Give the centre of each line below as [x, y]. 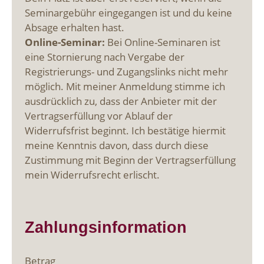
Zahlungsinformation [106, 227]
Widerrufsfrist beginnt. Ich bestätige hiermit [126, 130]
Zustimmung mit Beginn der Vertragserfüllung [131, 160]
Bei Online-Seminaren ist [163, 42]
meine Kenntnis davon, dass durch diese [117, 145]
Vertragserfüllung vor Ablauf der [99, 115]
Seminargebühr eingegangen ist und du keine [129, 12]
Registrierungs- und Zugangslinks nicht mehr [127, 71]
